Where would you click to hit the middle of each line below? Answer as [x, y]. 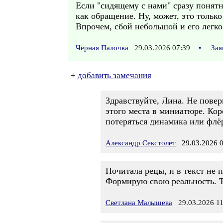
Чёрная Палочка [102, 48]
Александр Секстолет [141, 143]
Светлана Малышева [139, 203]
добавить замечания [114, 75]
